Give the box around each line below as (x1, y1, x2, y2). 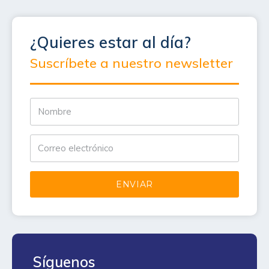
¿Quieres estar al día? (30, 32, 191, 53)
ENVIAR (115, 179, 154, 190)
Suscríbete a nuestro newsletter (30, 55, 233, 72)
